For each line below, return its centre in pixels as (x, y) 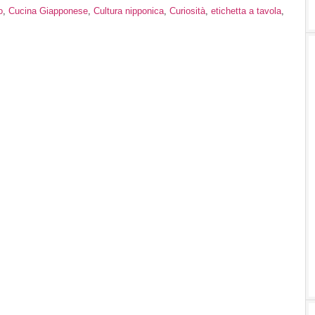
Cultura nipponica (129, 11)
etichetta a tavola (246, 11)
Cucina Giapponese (48, 11)
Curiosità (187, 11)
